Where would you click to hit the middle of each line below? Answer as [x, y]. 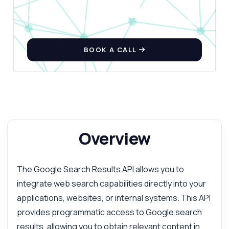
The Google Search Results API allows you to [100, 169]
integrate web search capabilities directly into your [111, 184]
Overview [114, 139]
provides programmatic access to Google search [109, 212]
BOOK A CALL [111, 50]
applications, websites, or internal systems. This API [113, 198]
